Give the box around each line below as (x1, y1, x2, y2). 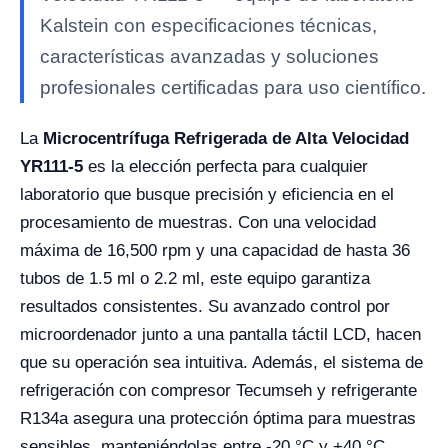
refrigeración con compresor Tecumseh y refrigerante (20, 381, 417, 401)
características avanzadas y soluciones (40, 46, 379, 68)
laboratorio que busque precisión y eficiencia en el (20, 185, 394, 205)
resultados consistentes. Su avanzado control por (20, 297, 390, 317)
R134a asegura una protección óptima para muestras (20, 409, 416, 429)
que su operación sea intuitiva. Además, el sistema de (20, 353, 423, 373)
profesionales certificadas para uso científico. (40, 77, 426, 99)
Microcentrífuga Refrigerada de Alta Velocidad (43, 129, 409, 149)
